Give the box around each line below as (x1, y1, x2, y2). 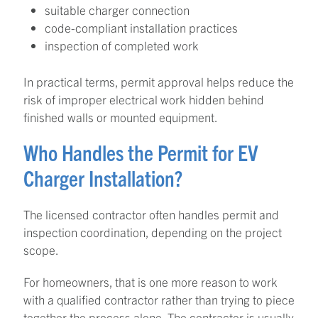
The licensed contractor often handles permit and (23, 206, 279, 221)
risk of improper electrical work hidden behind (23, 91, 264, 106)
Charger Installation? (23, 164, 182, 191)
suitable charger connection (45, 2, 190, 18)
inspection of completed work (45, 38, 199, 53)
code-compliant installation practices (45, 20, 238, 35)
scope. (23, 241, 59, 257)
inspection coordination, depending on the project (23, 224, 282, 239)
